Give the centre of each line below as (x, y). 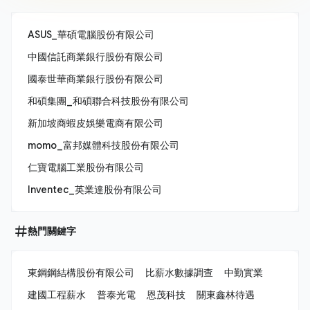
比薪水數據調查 (179, 273)
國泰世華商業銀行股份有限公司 (95, 79)
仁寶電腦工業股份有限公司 (86, 167)
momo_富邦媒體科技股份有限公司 (103, 145)
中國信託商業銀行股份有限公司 (95, 57)
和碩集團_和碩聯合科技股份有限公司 (108, 101)
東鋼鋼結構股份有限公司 (81, 273)
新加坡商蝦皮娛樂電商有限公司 (95, 123)
